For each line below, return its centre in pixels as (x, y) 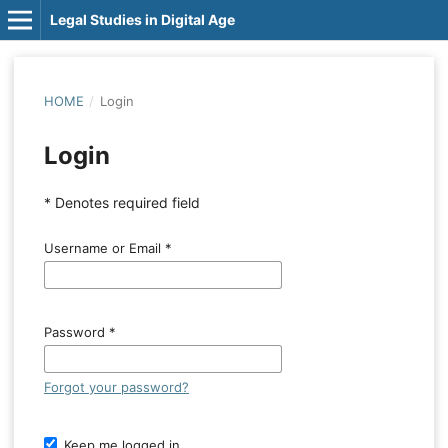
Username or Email (104, 248)
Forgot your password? (116, 387)
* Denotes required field (121, 202)
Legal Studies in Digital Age (142, 19)
